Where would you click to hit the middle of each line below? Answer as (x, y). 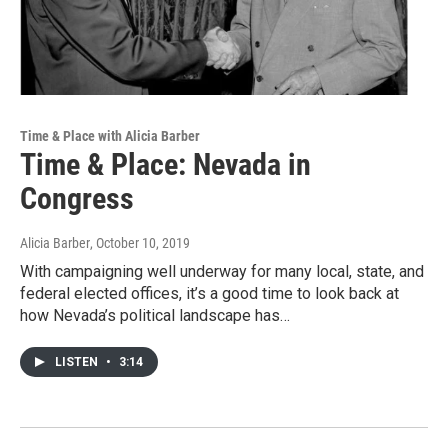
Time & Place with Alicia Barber (110, 136)
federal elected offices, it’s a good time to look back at (209, 294)
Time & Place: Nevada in (165, 165)
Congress (77, 199)
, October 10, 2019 (140, 243)
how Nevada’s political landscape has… (155, 316)
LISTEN (78, 362)
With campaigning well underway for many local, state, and (222, 272)
